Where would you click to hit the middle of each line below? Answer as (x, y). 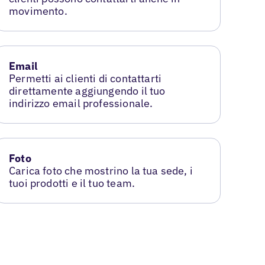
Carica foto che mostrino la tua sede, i (101, 170)
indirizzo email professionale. (81, 103)
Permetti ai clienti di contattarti (85, 78)
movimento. (38, 11)
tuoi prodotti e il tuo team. (72, 183)
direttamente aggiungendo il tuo (87, 91)
